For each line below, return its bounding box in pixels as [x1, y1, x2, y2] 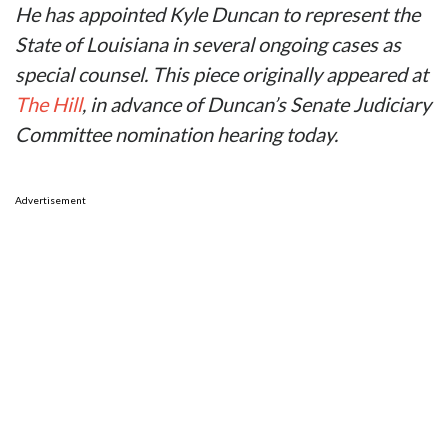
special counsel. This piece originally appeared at [15, 62, 428, 87]
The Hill [15, 92, 82, 117]
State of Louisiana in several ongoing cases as [15, 32, 401, 57]
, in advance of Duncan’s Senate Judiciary [82, 92, 431, 117]
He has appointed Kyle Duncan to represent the [15, 2, 420, 27]
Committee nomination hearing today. [15, 122, 338, 147]
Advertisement [15, 194, 86, 207]
